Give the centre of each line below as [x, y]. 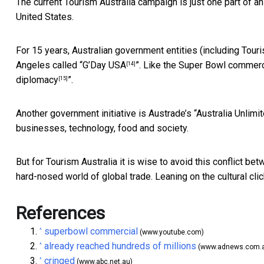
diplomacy [37, 80]
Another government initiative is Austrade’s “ [106, 113]
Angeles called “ [49, 65]
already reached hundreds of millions [120, 246]
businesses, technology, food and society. [102, 128]
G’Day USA [104, 65]
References [60, 213]
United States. [45, 16]
